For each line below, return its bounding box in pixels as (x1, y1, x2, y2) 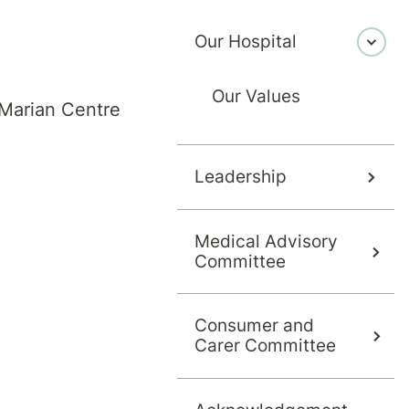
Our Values (212, 85, 300, 107)
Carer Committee (194, 335, 336, 357)
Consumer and (194, 315, 314, 337)
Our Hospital (194, 31, 297, 53)
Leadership (194, 166, 287, 188)
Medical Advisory (194, 230, 338, 252)
